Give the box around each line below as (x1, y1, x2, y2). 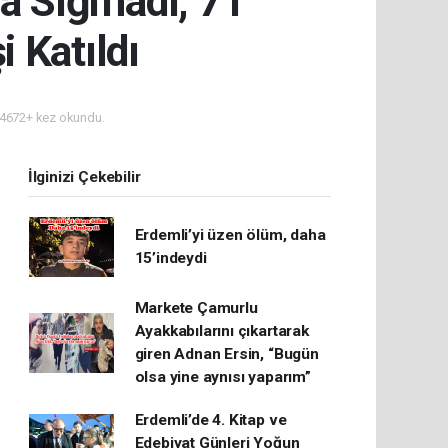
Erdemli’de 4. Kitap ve (134, 411, 287, 430)
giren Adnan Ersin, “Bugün (134, 345, 319, 364)
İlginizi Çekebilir (27, 168, 141, 187)
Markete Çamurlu (134, 299, 258, 318)
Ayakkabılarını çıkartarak (134, 322, 309, 341)
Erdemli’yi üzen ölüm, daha (134, 226, 326, 245)
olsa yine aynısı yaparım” (134, 368, 311, 387)
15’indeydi (134, 249, 207, 268)
